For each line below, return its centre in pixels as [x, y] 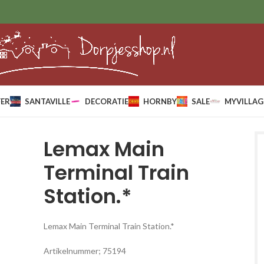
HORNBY [160, 101]
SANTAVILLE [47, 101]
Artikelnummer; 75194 [85, 251]
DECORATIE [106, 101]
